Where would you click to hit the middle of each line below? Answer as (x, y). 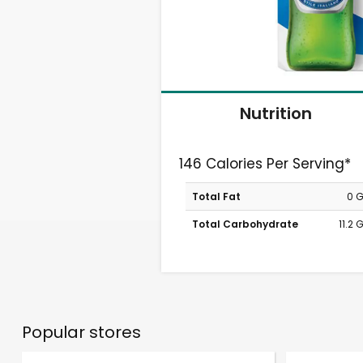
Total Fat (216, 196)
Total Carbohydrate (245, 224)
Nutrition (275, 113)
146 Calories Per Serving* (265, 164)
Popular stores (81, 332)
